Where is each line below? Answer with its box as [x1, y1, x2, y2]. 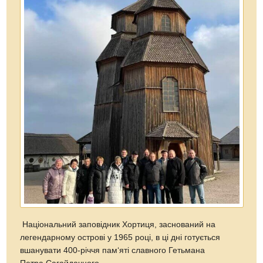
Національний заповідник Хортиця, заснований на [20, 220, 216, 230]
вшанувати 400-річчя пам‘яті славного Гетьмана [20, 246, 205, 255]
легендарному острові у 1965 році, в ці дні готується [20, 233, 221, 242]
